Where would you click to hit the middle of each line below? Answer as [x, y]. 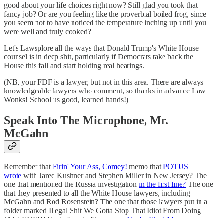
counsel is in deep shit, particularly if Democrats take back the [99, 56]
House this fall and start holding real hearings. [74, 65]
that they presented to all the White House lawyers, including [97, 193]
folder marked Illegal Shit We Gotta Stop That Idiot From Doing [102, 211]
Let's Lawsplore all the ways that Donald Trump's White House [101, 48]
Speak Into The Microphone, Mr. [86, 120]
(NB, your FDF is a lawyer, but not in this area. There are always [104, 82]
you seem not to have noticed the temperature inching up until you [105, 22]
